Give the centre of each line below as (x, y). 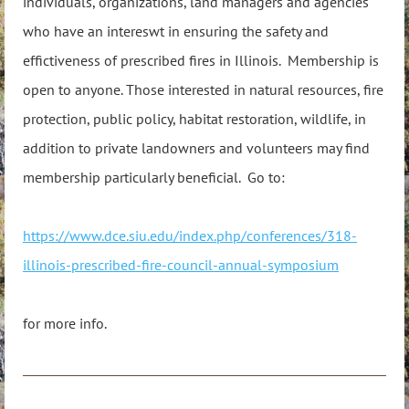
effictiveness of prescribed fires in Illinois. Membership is (201, 60)
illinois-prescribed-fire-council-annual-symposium (181, 265)
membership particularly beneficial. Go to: (156, 177)
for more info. (65, 323)
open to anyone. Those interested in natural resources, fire (203, 89)
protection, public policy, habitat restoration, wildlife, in (194, 119)
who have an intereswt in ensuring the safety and (176, 31)
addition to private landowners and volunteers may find (196, 148)
